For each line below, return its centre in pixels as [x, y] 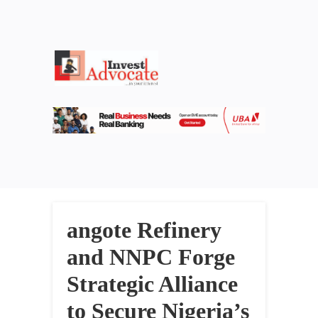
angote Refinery [144, 230]
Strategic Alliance [152, 284]
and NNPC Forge [151, 257]
